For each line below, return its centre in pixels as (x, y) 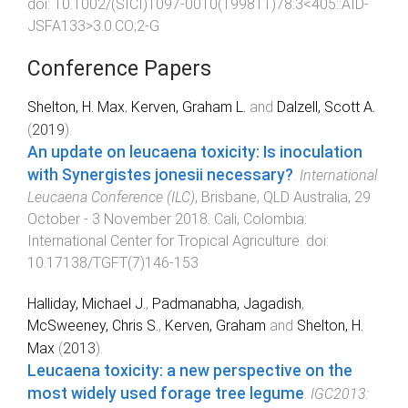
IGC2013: (340, 394)
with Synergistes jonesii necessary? (160, 175)
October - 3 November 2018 (117, 219)
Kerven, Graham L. (189, 107)
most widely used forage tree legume (166, 394)
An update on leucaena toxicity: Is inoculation (195, 153)
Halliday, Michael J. (87, 304)
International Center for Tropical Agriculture (163, 241)
